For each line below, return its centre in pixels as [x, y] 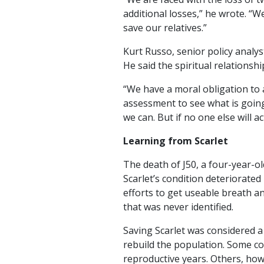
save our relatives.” [165, 28]
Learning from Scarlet [176, 141]
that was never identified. [178, 207]
